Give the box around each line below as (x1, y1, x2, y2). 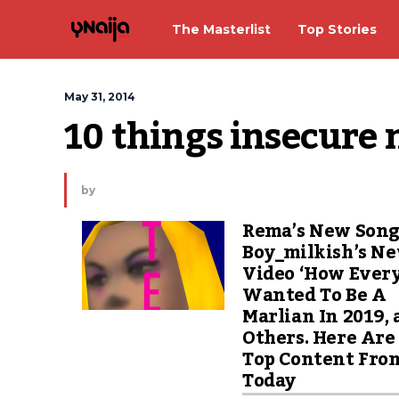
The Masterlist (172, 20, 271, 37)
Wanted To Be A (242, 278, 387, 313)
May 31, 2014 (64, 90, 135, 103)
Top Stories (297, 20, 377, 37)
